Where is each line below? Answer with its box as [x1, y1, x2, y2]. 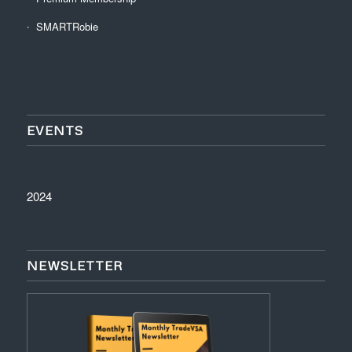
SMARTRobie [35, 18, 98, 34]
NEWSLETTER [26, 257, 123, 274]
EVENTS [26, 121, 83, 138]
